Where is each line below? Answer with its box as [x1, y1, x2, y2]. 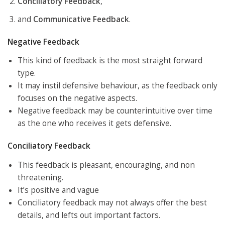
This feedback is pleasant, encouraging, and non [18, 159, 195, 170]
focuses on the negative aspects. [18, 93, 137, 104]
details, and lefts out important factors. [18, 209, 160, 220]
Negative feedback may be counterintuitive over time [18, 105, 212, 117]
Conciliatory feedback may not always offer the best [18, 197, 207, 208]
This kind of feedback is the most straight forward [18, 55, 202, 66]
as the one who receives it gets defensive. [18, 118, 171, 129]
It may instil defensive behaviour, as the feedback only [18, 80, 217, 91]
